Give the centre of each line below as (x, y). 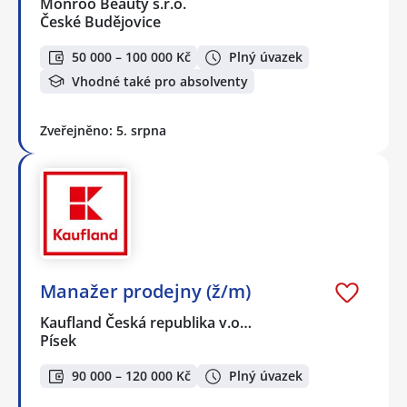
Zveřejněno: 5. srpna (103, 130)
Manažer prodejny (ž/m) (145, 291)
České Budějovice (100, 21)
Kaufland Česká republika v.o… (147, 322)
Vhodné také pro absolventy (160, 81)
